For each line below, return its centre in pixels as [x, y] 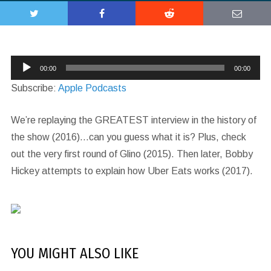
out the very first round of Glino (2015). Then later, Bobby [132, 154]
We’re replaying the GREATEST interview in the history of [133, 120]
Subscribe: [34, 88]
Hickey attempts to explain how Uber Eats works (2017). [132, 171]
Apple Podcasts [92, 88]
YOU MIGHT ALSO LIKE [74, 253]
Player [24, 80]
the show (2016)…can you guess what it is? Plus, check [128, 137]
